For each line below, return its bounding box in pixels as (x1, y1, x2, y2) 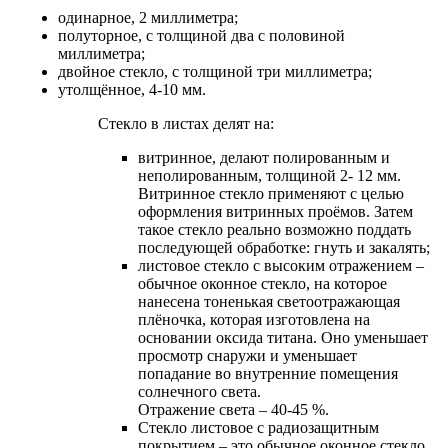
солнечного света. (138, 382, 261, 400)
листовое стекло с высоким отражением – (138, 256, 424, 274)
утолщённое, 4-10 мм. (58, 80, 206, 98)
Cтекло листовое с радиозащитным (138, 418, 379, 436)
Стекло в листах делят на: (98, 114, 274, 132)
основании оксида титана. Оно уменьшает (138, 328, 428, 346)
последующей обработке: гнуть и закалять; (138, 238, 430, 256)
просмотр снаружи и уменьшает (138, 346, 357, 364)
